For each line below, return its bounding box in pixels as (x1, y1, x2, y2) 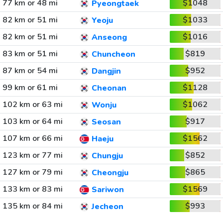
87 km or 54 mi (2, 65, 58, 76)
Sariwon (91, 184, 124, 196)
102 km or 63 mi (2, 99, 63, 110)
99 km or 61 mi (2, 82, 58, 93)
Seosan (91, 116, 121, 128)
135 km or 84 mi (2, 201, 63, 212)
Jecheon (91, 201, 123, 213)
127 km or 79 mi (2, 167, 63, 178)
